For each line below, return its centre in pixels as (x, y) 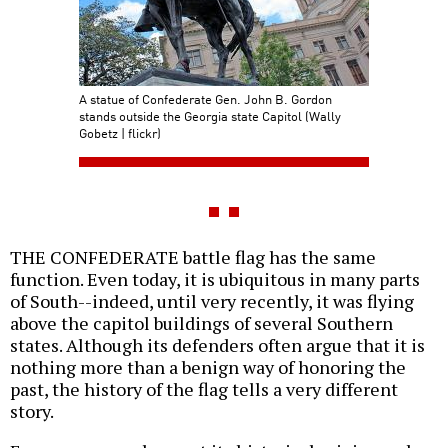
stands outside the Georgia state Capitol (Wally (210, 116)
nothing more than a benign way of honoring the (208, 367)
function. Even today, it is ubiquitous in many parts (215, 279)
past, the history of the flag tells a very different (204, 389)
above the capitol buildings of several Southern (201, 323)
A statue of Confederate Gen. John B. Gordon (205, 99)
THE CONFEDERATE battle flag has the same (193, 257)
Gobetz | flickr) (120, 133)
